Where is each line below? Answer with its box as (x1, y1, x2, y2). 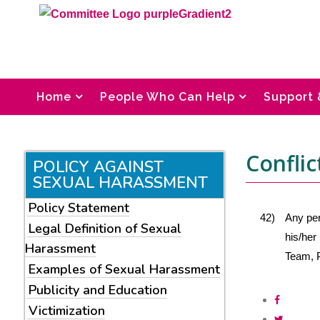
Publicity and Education (29, 281, 167, 299)
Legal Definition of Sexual (29, 220, 181, 237)
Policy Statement (29, 199, 129, 216)
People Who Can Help (100, 90, 236, 104)
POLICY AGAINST (33, 156, 164, 178)
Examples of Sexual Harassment (29, 261, 220, 278)
